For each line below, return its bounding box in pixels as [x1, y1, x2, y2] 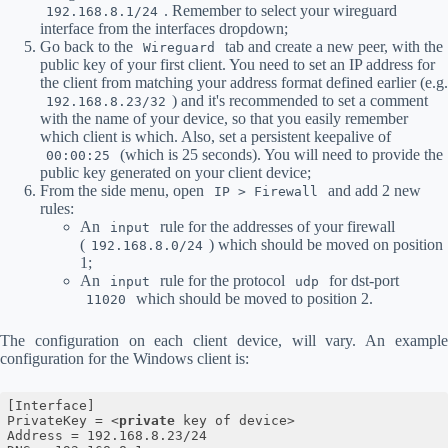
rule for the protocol [156, 271, 289, 289]
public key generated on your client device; [40, 163, 311, 181]
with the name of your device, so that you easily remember [40, 109, 408, 127]
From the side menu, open [40, 181, 208, 199]
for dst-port [325, 271, 399, 289]
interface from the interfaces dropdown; [40, 19, 288, 37]
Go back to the [40, 37, 137, 55]
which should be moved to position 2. [132, 289, 373, 307]
